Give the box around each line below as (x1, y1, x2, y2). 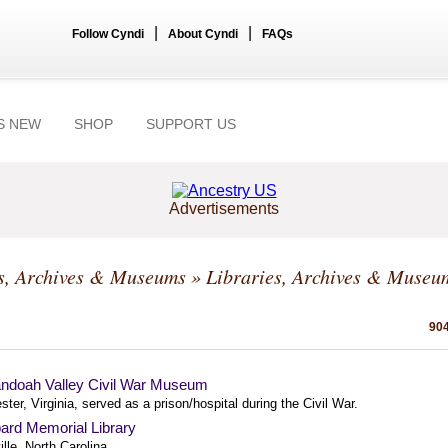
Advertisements (169, 200, 279, 217)
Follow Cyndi (72, 27, 144, 41)
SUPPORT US (146, 116, 236, 132)
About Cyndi (168, 27, 238, 41)
